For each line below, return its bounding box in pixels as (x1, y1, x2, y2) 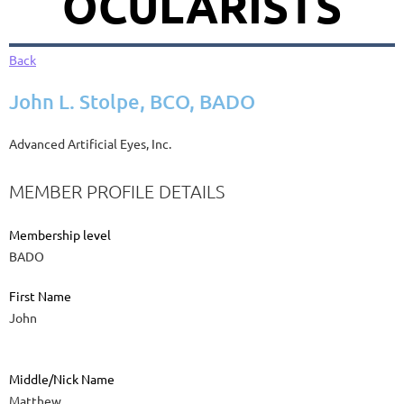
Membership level (9, 226, 111, 243)
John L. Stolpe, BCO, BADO (9, 89, 255, 115)
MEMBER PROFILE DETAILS (9, 180, 225, 203)
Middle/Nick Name (9, 371, 115, 388)
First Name (9, 288, 71, 305)
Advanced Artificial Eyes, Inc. (9, 135, 171, 152)
